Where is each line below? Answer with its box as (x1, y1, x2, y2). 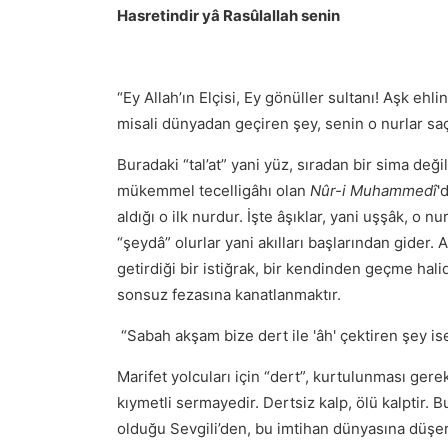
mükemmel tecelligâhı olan (117, 181, 310, 200)
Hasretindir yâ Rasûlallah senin (117, 6, 340, 25)
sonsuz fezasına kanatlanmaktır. (117, 285, 341, 304)
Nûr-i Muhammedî (310, 181, 437, 200)
